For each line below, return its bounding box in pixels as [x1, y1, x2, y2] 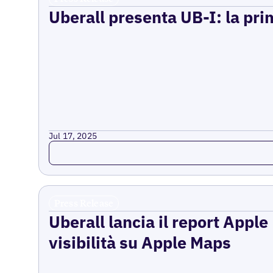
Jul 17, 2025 [48, 130, 97, 141]
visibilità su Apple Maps [48, 232, 231, 253]
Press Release [54, 196, 114, 209]
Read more [48, 140, 102, 154]
